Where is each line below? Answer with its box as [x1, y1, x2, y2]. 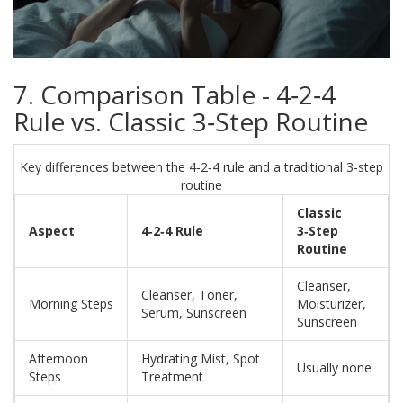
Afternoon [29, 350, 88, 368]
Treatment [141, 368, 203, 386]
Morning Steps [29, 295, 113, 313]
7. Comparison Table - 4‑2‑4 [13, 77, 336, 112]
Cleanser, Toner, [141, 286, 237, 304]
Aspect [29, 222, 75, 240]
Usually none [297, 359, 372, 377]
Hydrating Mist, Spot [141, 350, 260, 368]
